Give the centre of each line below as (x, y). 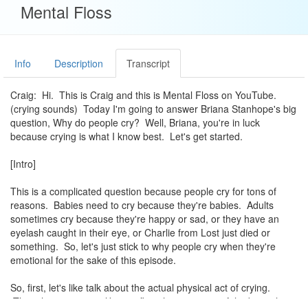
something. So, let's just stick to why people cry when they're (143, 246)
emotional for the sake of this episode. (93, 260)
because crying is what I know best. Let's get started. (126, 136)
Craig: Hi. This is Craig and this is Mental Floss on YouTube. (143, 95)
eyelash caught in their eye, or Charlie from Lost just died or (140, 232)
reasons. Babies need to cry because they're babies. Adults (142, 205)
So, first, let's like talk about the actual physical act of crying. (140, 287)
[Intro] (23, 164)
